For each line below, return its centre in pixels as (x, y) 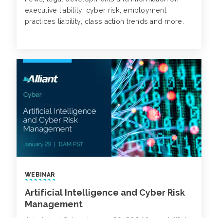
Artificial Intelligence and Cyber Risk (105, 193)
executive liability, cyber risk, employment (96, 10)
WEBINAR (40, 175)
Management (54, 204)
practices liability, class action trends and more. (104, 21)
